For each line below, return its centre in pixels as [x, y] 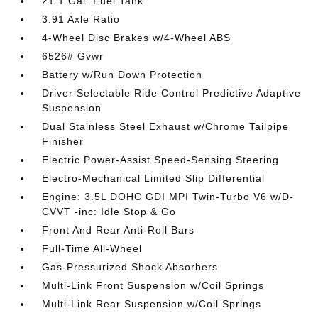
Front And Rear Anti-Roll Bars [119, 230]
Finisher [63, 141]
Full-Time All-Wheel [92, 248]
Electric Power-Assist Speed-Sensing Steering [161, 160]
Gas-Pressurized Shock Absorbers [130, 267]
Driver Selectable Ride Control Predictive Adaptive [172, 93]
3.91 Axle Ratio [81, 19]
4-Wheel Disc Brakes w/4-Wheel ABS [137, 38]
